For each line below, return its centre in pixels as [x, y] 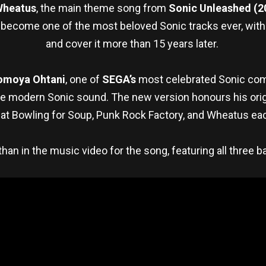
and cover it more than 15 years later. [133, 43]
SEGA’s [120, 79]
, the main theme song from [102, 8]
